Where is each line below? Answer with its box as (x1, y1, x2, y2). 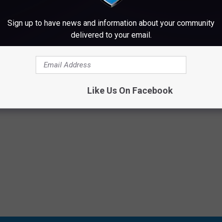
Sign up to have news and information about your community (7, 18, 215, 28)
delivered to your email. (70, 30, 152, 40)
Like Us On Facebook (87, 85, 173, 96)
